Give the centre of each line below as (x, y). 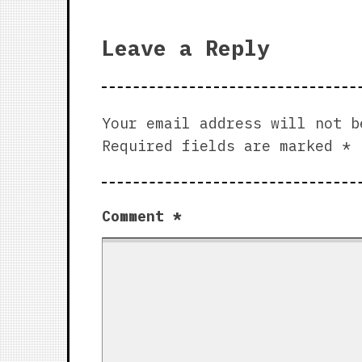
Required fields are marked (221, 145)
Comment (137, 216)
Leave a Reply (185, 48)
